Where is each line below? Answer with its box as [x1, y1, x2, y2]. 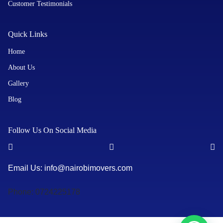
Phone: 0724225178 [8, 188, 80, 196]
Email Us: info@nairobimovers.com [8, 164, 132, 172]
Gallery [8, 80, 29, 87]
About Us [8, 64, 35, 71]
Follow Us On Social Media [8, 126, 97, 134]
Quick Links [8, 30, 47, 38]
